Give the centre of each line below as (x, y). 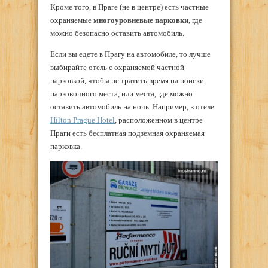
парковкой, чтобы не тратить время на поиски (127, 81)
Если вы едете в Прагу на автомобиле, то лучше (130, 54)
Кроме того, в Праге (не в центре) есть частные (130, 7)
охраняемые (72, 20)
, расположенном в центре (159, 120)
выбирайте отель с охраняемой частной (117, 68)
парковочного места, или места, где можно (121, 94)
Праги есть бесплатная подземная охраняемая (127, 133)
